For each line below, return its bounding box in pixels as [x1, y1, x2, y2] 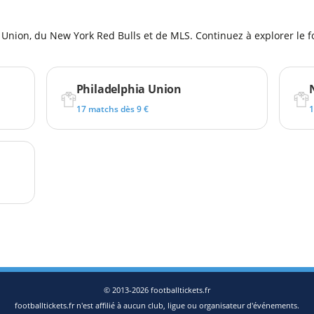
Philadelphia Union [76, 81, 182, 97]
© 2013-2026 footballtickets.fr [104, 285, 210, 295]
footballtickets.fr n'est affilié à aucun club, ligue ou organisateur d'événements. [15, 300, 299, 310]
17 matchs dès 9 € [76, 103, 149, 115]
